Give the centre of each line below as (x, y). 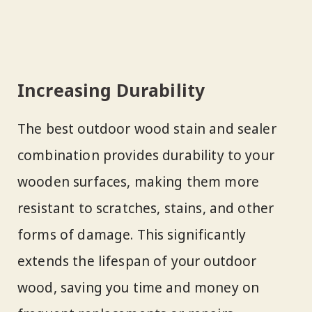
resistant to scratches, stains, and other (146, 209)
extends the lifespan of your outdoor (137, 262)
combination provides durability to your (146, 156)
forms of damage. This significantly (132, 235)
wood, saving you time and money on (139, 288)
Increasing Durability (111, 90)
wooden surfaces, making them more (139, 182)
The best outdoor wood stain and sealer (147, 129)
